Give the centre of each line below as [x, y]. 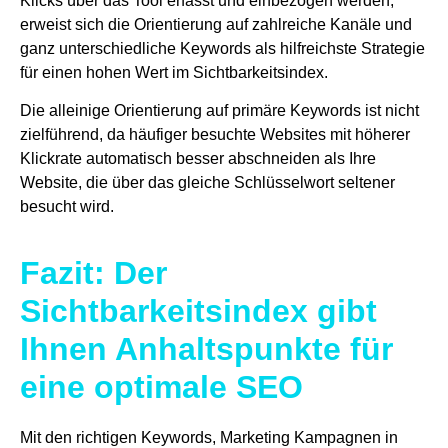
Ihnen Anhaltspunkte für [206, 348]
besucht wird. [67, 207]
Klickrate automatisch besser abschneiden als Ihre [198, 159]
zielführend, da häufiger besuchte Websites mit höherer [215, 135]
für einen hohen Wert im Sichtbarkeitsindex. [174, 72]
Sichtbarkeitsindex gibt [198, 310]
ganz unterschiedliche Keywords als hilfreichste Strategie [222, 48]
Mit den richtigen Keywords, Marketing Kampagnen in [209, 437]
